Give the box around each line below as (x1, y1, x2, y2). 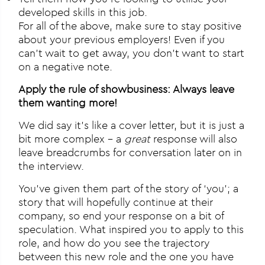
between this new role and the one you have (18, 250, 234, 264)
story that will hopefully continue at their (18, 195, 214, 209)
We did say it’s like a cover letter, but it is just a (18, 118, 245, 132)
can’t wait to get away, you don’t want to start (18, 46, 245, 60)
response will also (150, 132, 238, 146)
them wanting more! (18, 96, 118, 110)
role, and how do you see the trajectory (18, 236, 210, 250)
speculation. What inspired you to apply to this (18, 222, 244, 237)
